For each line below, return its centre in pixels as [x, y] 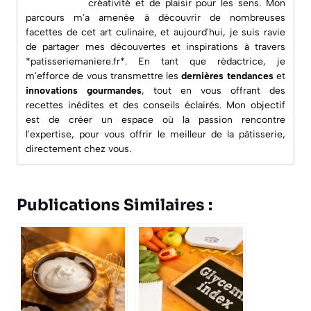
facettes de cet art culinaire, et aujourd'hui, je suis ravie [155, 32]
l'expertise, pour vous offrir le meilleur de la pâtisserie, [155, 134]
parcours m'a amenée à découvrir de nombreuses [155, 18]
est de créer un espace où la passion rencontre [155, 120]
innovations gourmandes [84, 91]
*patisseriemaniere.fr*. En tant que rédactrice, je [155, 61]
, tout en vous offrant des [213, 91]
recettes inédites [65, 105]
